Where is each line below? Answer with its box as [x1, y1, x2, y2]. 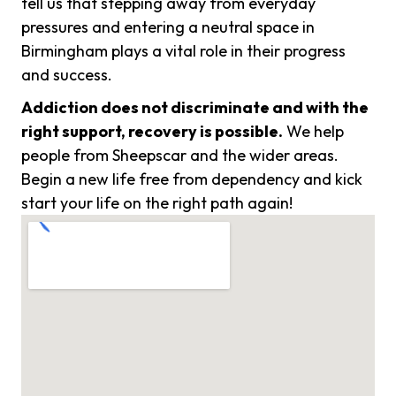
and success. [21, 65, 112, 86]
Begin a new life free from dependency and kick [21, 169, 362, 190]
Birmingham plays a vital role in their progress [21, 41, 346, 62]
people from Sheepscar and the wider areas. [21, 145, 339, 166]
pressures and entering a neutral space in [21, 17, 315, 38]
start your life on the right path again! [21, 193, 293, 214]
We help [283, 121, 344, 142]
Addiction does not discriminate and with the [21, 97, 369, 118]
